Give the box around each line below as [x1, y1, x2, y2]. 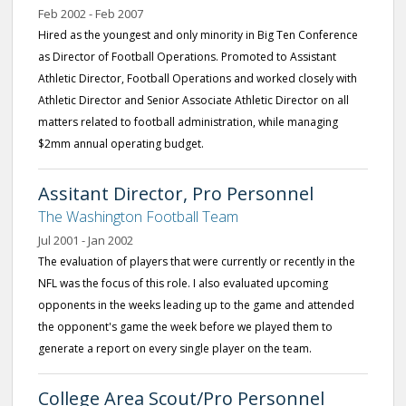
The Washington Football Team [38, 207, 238, 227]
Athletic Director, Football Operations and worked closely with [38, 71, 357, 86]
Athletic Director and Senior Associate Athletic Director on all [38, 92, 349, 108]
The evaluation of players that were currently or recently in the [38, 254, 355, 269]
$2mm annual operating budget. [38, 136, 204, 151]
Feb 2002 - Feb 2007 [38, 5, 143, 22]
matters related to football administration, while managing [38, 114, 338, 130]
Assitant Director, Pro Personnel [38, 181, 314, 206]
